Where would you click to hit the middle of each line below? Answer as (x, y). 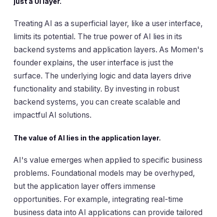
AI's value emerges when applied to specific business (108, 160)
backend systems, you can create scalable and (97, 102)
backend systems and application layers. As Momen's (108, 50)
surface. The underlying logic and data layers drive (102, 76)
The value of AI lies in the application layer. (87, 138)
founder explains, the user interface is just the (93, 63)
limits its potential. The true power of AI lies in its (98, 37)
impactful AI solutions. (53, 115)
